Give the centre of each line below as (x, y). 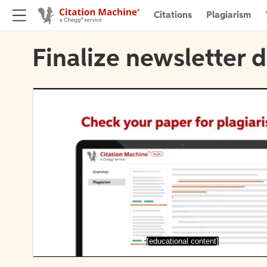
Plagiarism (229, 15)
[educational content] (182, 241)
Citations (173, 15)
